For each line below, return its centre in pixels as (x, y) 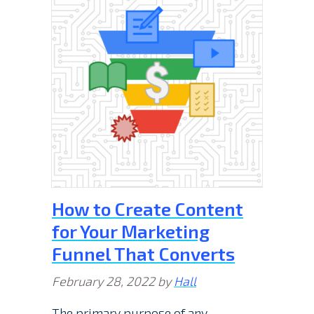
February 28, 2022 (103, 281)
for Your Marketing (131, 231)
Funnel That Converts (143, 254)
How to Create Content (148, 209)
